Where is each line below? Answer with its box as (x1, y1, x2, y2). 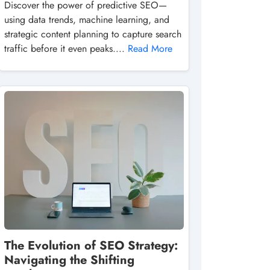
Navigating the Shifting (4, 251, 134, 269)
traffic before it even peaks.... (4, 42, 128, 55)
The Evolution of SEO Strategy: (4, 237, 178, 254)
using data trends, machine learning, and (4, 13, 169, 27)
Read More (128, 42, 172, 55)
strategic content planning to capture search (4, 27, 181, 41)
